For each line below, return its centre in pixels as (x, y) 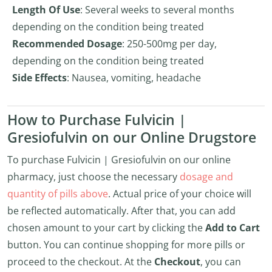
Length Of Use (46, 10)
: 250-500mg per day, (169, 44)
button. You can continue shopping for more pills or (126, 245)
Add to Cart (233, 228)
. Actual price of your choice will (180, 194)
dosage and (206, 177)
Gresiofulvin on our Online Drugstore (132, 138)
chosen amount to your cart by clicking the (106, 228)
